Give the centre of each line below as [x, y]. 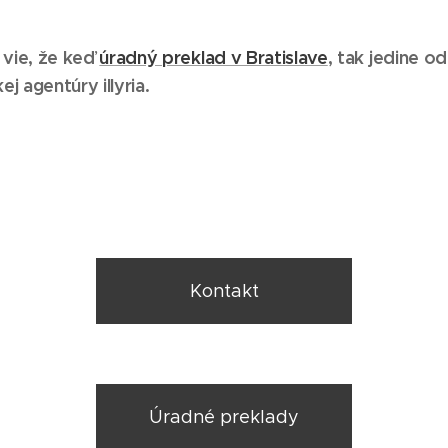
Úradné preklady [224, 416]
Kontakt [224, 290]
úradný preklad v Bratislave [213, 57]
